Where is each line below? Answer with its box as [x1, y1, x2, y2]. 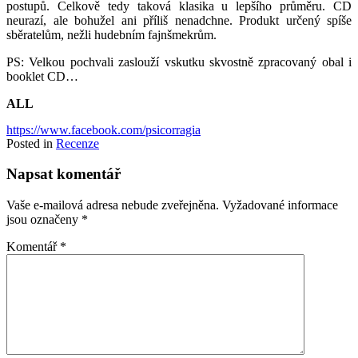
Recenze [56, 136, 99, 150]
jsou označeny [6, 213, 82, 227]
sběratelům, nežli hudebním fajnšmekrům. [6, 27, 217, 42]
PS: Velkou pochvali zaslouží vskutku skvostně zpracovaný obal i [6, 54, 352, 69]
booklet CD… [6, 69, 78, 83]
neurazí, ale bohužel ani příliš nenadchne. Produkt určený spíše [6, 13, 352, 27]
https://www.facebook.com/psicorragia [6, 122, 201, 137]
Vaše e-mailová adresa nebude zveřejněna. [6, 198, 219, 213]
